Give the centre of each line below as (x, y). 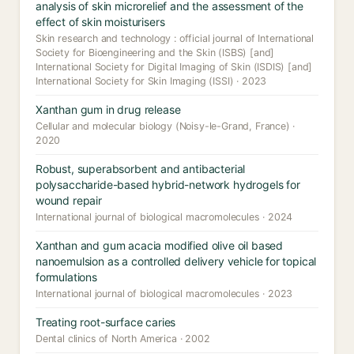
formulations (66, 277)
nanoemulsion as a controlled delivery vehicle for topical (176, 261)
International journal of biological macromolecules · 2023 (164, 294)
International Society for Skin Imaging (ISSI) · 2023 (151, 81)
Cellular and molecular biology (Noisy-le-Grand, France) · (166, 126)
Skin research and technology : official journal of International (175, 38)
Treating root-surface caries (106, 322)
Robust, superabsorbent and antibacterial (141, 169)
